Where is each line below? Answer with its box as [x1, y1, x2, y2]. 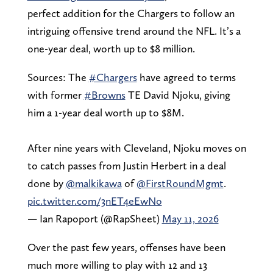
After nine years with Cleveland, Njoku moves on [27, 141, 246, 154]
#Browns [83, 88, 126, 101]
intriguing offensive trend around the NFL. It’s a [27, 24, 241, 37]
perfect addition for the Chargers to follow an [27, 6, 235, 19]
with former [27, 88, 84, 101]
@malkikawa [65, 176, 122, 190]
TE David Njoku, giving [125, 88, 230, 101]
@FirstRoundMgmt [136, 176, 224, 190]
